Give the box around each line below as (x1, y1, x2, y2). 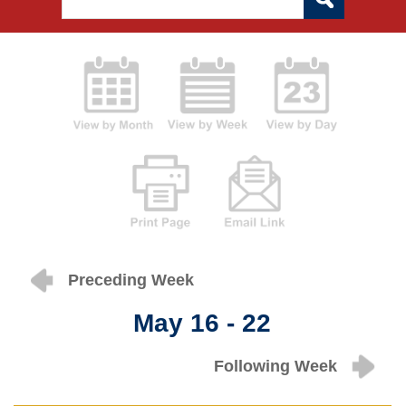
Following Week (213, 357, 337, 376)
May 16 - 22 (133, 309, 272, 338)
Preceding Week (68, 271, 194, 290)
